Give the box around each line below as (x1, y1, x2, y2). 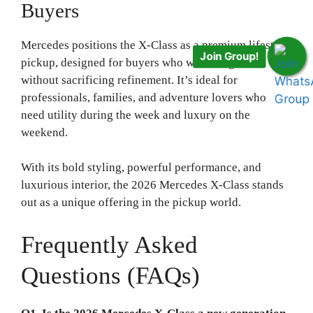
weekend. (21, 125, 68, 139)
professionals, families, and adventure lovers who (21, 90, 266, 104)
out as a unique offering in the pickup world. (21, 196, 241, 210)
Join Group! (201, 49, 259, 63)
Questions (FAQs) (21, 261, 200, 289)
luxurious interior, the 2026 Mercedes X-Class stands (21, 178, 284, 192)
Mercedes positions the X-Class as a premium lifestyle (21, 38, 289, 52)
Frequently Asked (21, 231, 198, 259)
